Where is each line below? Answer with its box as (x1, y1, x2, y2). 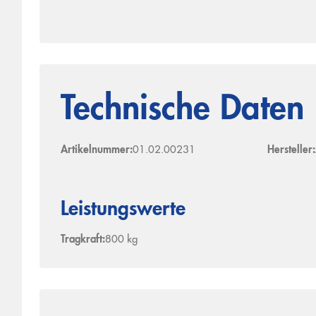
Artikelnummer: (60, 145, 133, 155)
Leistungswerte (60, 200, 186, 220)
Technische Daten (60, 94, 304, 128)
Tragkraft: (60, 234, 105, 245)
